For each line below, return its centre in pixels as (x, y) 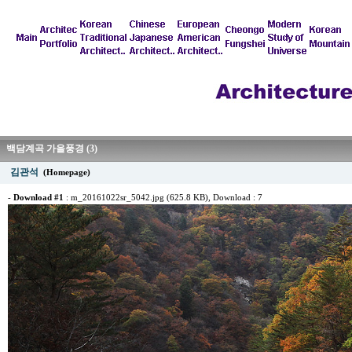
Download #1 (38, 198)
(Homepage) (67, 172)
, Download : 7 (235, 198)
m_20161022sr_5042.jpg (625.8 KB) (139, 198)
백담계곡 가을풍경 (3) (52, 148)
